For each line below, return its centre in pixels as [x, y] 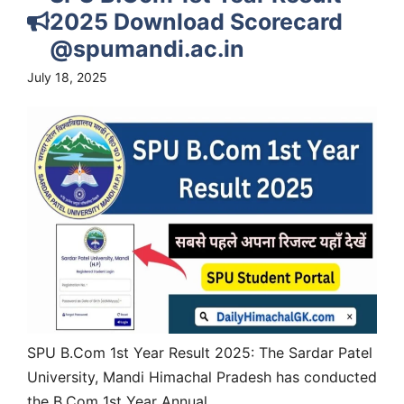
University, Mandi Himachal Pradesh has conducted [202, 376]
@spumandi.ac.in [147, 48]
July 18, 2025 [67, 77]
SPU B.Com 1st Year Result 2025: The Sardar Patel [200, 352]
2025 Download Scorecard [196, 21]
